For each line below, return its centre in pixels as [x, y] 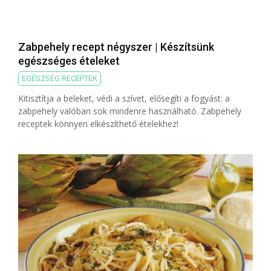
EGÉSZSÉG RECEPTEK [60, 79]
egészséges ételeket [69, 61]
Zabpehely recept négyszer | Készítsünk [116, 47]
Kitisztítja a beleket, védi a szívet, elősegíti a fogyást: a [124, 99]
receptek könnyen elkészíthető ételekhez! [98, 124]
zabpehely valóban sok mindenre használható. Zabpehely [130, 111]
